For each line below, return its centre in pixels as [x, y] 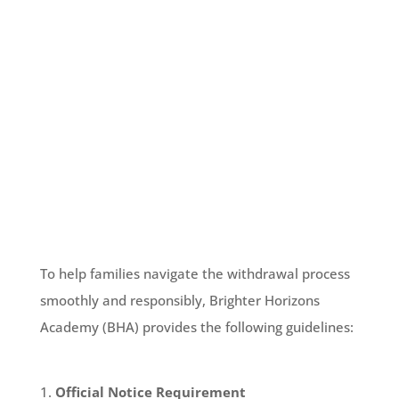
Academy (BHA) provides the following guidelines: [196, 327]
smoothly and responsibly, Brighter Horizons [179, 300]
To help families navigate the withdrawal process [195, 273]
